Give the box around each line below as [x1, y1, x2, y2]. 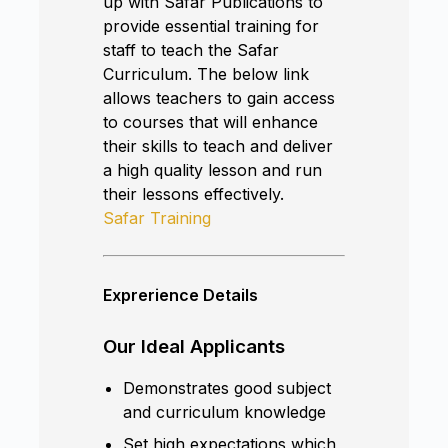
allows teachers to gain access [103, 87, 336, 108]
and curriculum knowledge [123, 401, 327, 422]
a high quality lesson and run [103, 159, 323, 180]
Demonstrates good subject [123, 377, 332, 398]
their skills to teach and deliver [103, 135, 334, 156]
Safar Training [103, 207, 212, 228]
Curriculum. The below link [103, 63, 310, 84]
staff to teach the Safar [103, 39, 280, 60]
